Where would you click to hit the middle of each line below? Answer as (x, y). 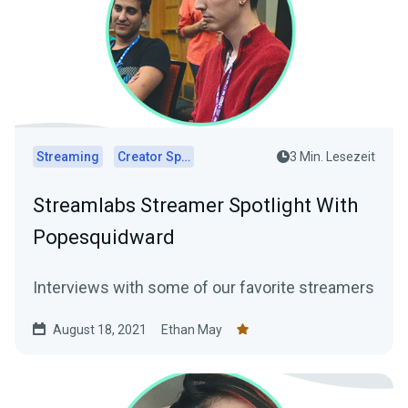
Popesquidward (104, 237)
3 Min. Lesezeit (332, 156)
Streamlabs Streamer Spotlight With (195, 205)
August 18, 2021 (100, 329)
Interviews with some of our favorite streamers (204, 287)
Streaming (68, 156)
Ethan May (192, 329)
